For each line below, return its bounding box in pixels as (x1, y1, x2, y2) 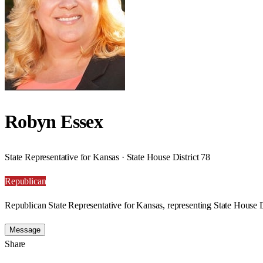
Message (9, 225, 41, 234)
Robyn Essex (5, 111, 103, 133)
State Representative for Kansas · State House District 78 (5, 151, 210, 162)
